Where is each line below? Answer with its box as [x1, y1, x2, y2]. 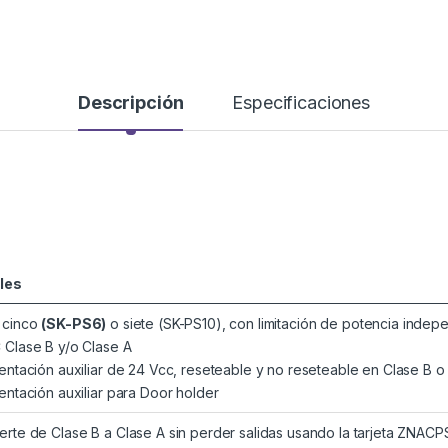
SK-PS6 [46, 315, 102, 333]
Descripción [77, 92, 184, 114]
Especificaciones [232, 92, 371, 114]
